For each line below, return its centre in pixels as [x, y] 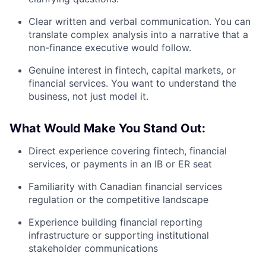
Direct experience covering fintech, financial [128, 151]
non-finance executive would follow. [110, 48]
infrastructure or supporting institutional [119, 235]
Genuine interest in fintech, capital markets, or [132, 70]
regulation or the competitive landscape [118, 200]
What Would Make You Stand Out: [107, 129]
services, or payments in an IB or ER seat [120, 164]
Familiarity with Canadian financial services [125, 187]
